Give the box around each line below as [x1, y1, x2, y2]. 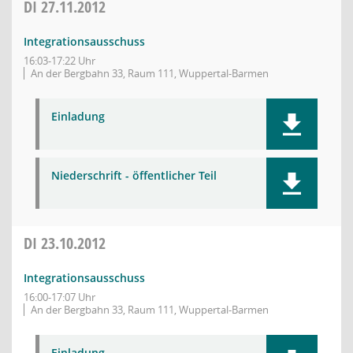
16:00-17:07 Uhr [24, 290, 95, 304]
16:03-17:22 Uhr [24, 54, 95, 68]
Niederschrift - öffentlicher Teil [51, 168, 217, 183]
